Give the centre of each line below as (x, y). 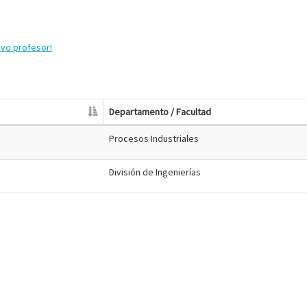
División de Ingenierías (155, 172)
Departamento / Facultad (160, 112)
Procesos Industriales (154, 138)
